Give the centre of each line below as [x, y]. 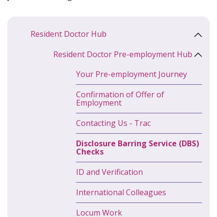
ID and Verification [109, 172]
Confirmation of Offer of [120, 95]
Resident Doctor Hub [69, 34]
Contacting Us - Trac [113, 123]
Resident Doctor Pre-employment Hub [123, 54]
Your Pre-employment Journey [132, 74]
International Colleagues [121, 193]
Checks [90, 152]
